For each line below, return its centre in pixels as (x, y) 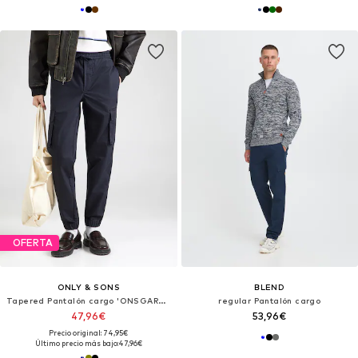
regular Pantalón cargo (270, 300)
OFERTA (33, 243)
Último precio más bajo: (76, 343)
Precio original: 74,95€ (89, 332)
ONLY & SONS (88, 286)
